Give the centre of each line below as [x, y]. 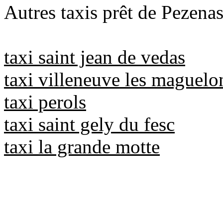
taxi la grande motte [82, 146]
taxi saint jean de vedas [95, 57]
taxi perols [45, 102]
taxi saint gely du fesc [89, 124]
